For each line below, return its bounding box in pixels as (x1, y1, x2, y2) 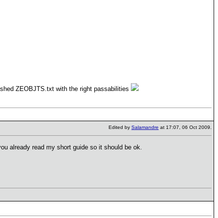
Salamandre (131, 125, 159, 130)
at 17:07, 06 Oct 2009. (159, 125, 212, 130)
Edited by (109, 125, 131, 130)
